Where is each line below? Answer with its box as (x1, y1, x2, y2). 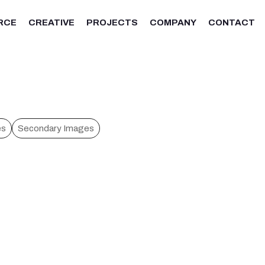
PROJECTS (86, 15, 138, 29)
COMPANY (149, 15, 196, 29)
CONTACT (208, 15, 255, 29)
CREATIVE (28, 15, 75, 29)
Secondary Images (18, 121, 94, 135)
